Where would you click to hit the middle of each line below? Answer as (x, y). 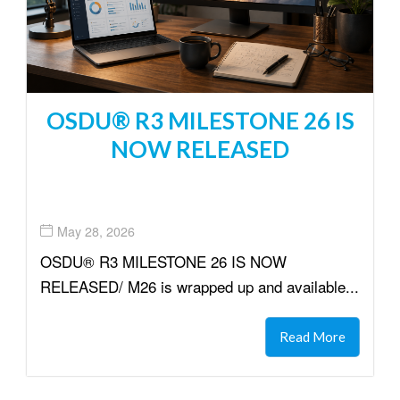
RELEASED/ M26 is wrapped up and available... (200, 287)
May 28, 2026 (96, 231)
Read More (312, 337)
